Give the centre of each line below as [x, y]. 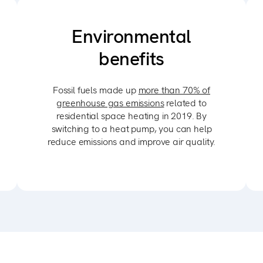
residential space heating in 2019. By [131, 116]
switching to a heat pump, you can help [131, 129]
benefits [131, 59]
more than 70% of [174, 90]
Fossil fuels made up [95, 90]
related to [185, 103]
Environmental [131, 36]
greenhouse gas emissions [110, 103]
